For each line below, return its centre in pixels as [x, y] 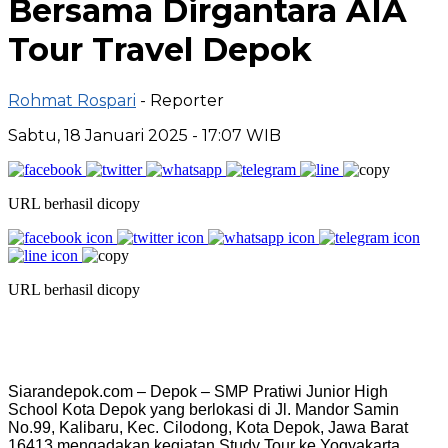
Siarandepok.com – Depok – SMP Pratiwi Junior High [198, 391]
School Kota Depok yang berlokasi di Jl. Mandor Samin [203, 409]
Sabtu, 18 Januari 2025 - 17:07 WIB [144, 135]
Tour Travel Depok [160, 50]
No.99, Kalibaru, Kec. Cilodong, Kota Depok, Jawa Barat [208, 427]
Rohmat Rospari [72, 100]
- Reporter [182, 100]
